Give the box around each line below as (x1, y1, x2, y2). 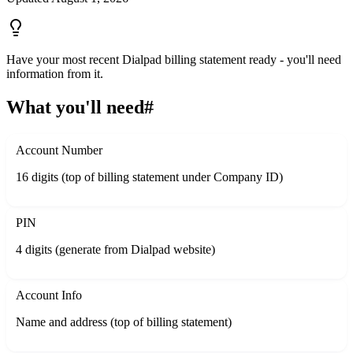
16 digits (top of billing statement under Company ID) (16, 170, 283, 184)
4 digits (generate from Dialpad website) (16, 243, 215, 257)
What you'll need (6, 97, 144, 118)
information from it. (6, 67, 103, 81)
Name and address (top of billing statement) (16, 315, 232, 329)
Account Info (16, 288, 82, 303)
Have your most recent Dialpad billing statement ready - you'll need (6, 53, 341, 67)
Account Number (16, 143, 102, 158)
